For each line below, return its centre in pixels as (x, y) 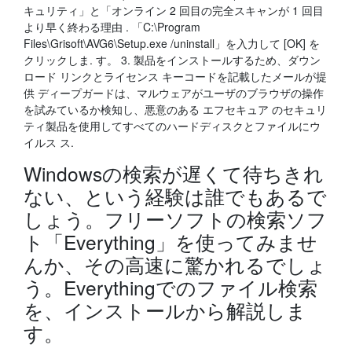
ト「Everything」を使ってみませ (170, 242)
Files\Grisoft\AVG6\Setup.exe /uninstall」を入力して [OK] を (172, 43)
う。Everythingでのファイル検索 (170, 287)
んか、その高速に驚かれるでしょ (175, 264)
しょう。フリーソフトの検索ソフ (175, 219)
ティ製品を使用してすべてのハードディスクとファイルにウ (172, 126)
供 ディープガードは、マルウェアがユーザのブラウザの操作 (174, 93)
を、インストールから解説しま (165, 310)
